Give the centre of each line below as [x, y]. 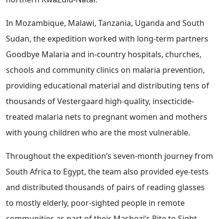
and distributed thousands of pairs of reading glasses [105, 187]
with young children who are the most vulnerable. [98, 133]
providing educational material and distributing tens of [108, 86]
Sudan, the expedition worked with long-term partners [107, 39]
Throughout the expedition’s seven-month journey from [109, 156]
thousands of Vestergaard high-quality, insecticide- [100, 101]
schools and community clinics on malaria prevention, [105, 70]
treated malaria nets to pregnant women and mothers [107, 117]
